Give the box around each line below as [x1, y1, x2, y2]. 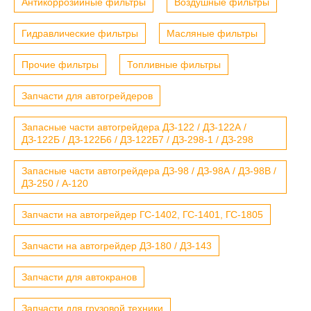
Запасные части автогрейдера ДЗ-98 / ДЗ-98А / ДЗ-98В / [22, 165, 276, 176]
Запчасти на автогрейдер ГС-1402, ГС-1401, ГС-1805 [22, 208, 263, 220]
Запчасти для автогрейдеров [22, 90, 153, 101]
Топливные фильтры [127, 58, 221, 70]
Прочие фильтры [22, 58, 99, 70]
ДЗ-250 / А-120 [22, 177, 88, 189]
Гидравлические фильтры [22, 27, 138, 39]
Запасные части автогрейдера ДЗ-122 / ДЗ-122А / [22, 121, 246, 133]
